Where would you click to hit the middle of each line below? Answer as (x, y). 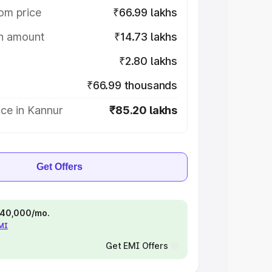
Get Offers (59, 167)
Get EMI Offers (137, 246)
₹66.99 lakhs (145, 12)
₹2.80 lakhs (148, 61)
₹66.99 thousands (132, 85)
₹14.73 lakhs (146, 37)
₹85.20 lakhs (143, 110)
